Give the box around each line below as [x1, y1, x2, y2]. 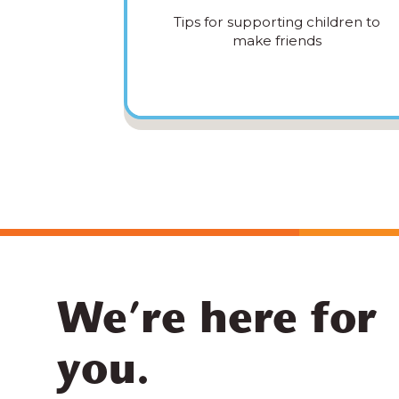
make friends [232, 32, 322, 50]
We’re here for [57, 301, 377, 345]
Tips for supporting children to [174, 13, 381, 31]
